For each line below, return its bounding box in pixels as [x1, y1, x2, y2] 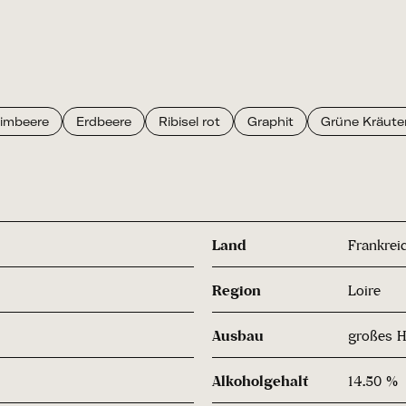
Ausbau [212, 325, 264, 344]
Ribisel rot [159, 114, 220, 129]
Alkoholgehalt [212, 371, 308, 390]
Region [212, 280, 261, 299]
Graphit [247, 114, 294, 129]
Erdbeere [76, 114, 131, 129]
